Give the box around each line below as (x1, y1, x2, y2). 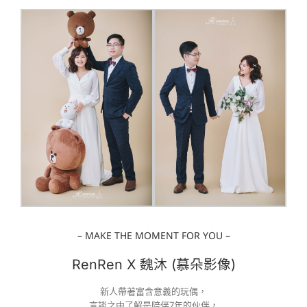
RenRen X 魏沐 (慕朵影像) (71, 256, 236, 273)
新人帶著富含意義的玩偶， (100, 285, 207, 298)
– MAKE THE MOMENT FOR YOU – (77, 228, 230, 242)
